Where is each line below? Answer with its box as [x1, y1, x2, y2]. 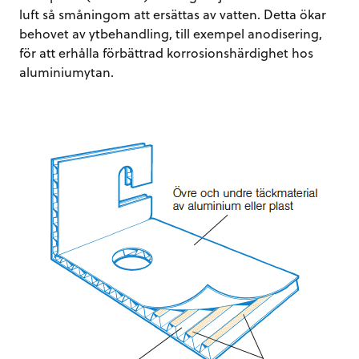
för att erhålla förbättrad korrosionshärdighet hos [19, 42, 313, 62]
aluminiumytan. [19, 62, 114, 81]
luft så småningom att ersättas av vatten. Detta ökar [19, 4, 326, 23]
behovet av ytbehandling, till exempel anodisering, [19, 23, 322, 42]
